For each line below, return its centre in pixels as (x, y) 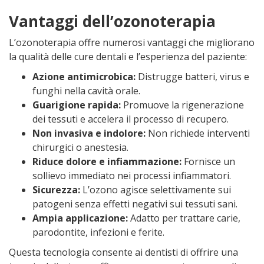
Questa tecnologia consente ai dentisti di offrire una (123, 252)
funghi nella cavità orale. (86, 91)
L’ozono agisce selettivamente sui (156, 190)
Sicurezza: (56, 190)
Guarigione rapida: (77, 105)
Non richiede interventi (198, 133)
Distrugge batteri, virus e (192, 77)
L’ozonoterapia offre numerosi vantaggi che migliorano (132, 42)
